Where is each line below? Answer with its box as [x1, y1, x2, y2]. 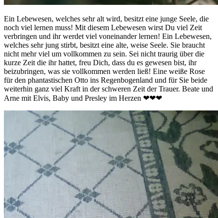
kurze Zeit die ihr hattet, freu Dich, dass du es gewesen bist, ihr [4, 58, 197, 67]
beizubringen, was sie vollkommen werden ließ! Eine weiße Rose [4, 67, 205, 76]
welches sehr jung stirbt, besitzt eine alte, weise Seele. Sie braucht [4, 41, 205, 50]
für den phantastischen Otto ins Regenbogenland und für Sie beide [4, 76, 207, 85]
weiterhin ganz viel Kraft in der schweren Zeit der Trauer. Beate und [4, 85, 213, 93]
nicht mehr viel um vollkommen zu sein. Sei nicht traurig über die [4, 50, 204, 58]
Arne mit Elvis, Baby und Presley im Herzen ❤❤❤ [4, 94, 162, 103]
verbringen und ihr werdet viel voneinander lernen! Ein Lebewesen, [4, 32, 212, 41]
